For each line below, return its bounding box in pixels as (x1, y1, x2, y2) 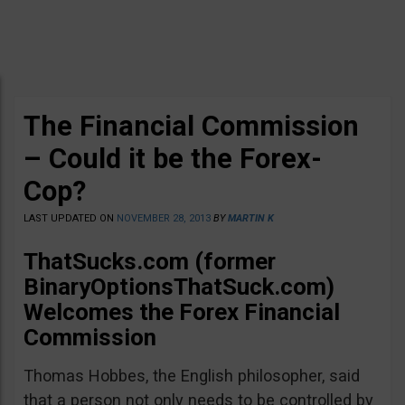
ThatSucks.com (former (24, 248, 276, 275)
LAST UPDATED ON (24, 212, 117, 224)
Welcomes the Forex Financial (24, 298, 340, 325)
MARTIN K (228, 212, 274, 224)
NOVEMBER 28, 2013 (117, 212, 211, 224)
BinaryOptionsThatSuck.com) (24, 273, 334, 300)
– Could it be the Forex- (24, 142, 322, 175)
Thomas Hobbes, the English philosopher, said (24, 366, 360, 385)
